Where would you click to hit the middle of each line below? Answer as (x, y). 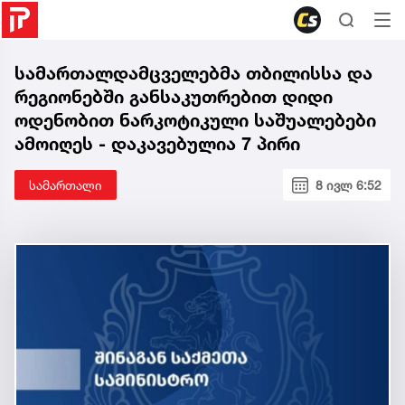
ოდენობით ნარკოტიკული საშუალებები (195, 120)
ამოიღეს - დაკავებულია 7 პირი (157, 144)
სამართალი (66, 185)
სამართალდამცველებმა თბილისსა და (193, 73)
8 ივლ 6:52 (348, 185)
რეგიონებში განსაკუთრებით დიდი (174, 97)
